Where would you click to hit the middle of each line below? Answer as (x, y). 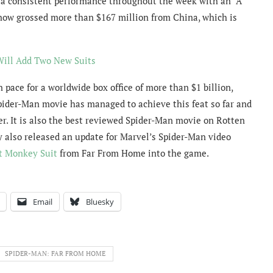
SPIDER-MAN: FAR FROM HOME (55, 253)
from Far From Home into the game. (133, 153)
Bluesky (100, 201)
